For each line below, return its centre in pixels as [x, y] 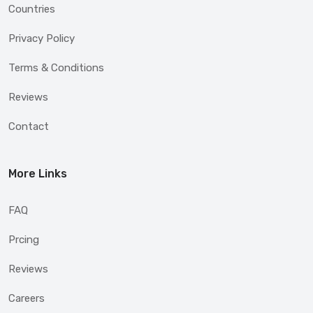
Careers [27, 299]
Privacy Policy [42, 39]
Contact [29, 127]
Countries [32, 9]
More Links [38, 174]
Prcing [24, 240]
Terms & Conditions [56, 68]
